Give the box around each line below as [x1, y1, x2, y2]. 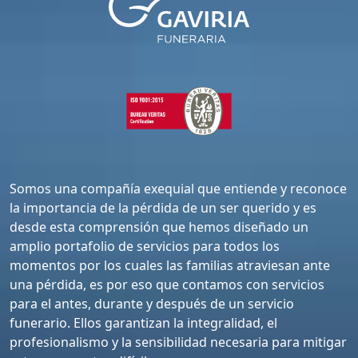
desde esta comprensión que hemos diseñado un [10, 218, 308, 237]
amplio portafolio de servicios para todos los [10, 237, 280, 256]
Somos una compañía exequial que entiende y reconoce [10, 180, 347, 198]
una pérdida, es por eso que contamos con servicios [10, 276, 324, 294]
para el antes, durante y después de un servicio [10, 295, 294, 313]
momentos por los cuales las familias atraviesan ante [10, 257, 330, 275]
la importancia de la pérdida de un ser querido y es [10, 199, 316, 217]
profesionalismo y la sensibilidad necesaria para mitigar [10, 333, 347, 352]
